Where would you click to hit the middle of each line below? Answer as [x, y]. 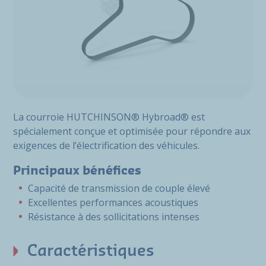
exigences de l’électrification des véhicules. [106, 145]
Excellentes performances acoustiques [113, 202]
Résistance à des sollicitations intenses [114, 217]
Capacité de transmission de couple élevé [119, 188]
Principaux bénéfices [77, 171]
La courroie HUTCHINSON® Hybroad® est [109, 117]
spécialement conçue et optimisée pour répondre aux [132, 131]
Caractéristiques [91, 251]
